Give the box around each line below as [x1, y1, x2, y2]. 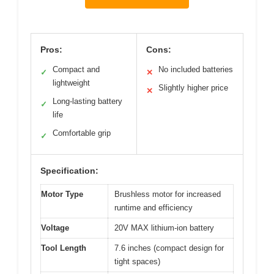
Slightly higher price [158, 83, 228, 93]
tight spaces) [114, 257, 160, 267]
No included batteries [158, 65, 233, 75]
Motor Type [41, 190, 83, 199]
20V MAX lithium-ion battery [114, 223, 214, 233]
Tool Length [41, 243, 86, 253]
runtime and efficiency [114, 203, 193, 213]
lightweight [53, 78, 90, 88]
